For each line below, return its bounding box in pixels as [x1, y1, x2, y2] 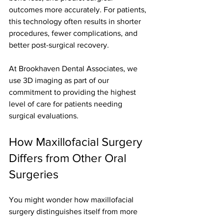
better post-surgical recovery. [9, 41, 109, 50]
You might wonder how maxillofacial [9, 195, 136, 204]
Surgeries [9, 167, 58, 181]
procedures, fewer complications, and [9, 29, 139, 38]
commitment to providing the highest [9, 88, 138, 97]
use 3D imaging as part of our [9, 76, 111, 85]
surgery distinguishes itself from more [9, 207, 139, 216]
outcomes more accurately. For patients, [9, 5, 148, 14]
